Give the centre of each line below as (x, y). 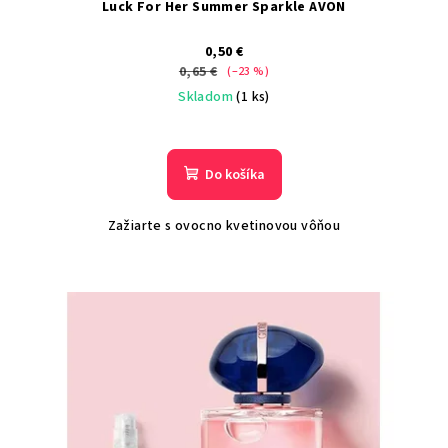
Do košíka (234, 175)
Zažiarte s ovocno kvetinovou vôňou (224, 226)
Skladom (207, 97)
